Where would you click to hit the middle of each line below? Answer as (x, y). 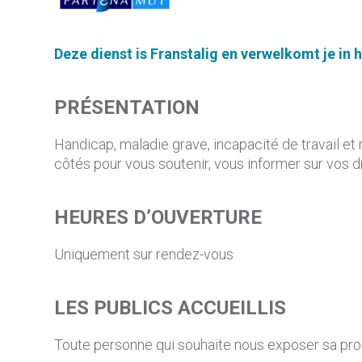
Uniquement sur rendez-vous (144, 254)
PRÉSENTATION (127, 107)
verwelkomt (281, 54)
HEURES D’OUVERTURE (158, 217)
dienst (112, 54)
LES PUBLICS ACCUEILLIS (170, 308)
